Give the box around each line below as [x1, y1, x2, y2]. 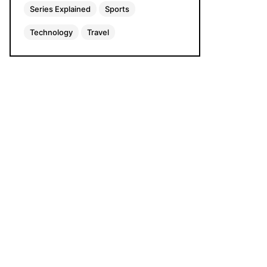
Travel [87, 27, 109, 38]
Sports [105, 4, 129, 14]
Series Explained [30, 4, 91, 14]
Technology [30, 27, 73, 38]
